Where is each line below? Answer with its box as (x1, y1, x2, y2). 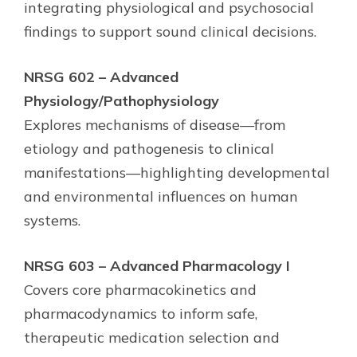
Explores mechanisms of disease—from (24, 115, 285, 134)
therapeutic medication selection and (24, 328, 280, 347)
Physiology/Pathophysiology (24, 91, 219, 110)
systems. (24, 210, 80, 229)
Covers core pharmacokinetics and (24, 280, 257, 299)
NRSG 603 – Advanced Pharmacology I (24, 256, 290, 275)
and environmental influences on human (24, 186, 298, 206)
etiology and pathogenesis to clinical (24, 139, 274, 158)
